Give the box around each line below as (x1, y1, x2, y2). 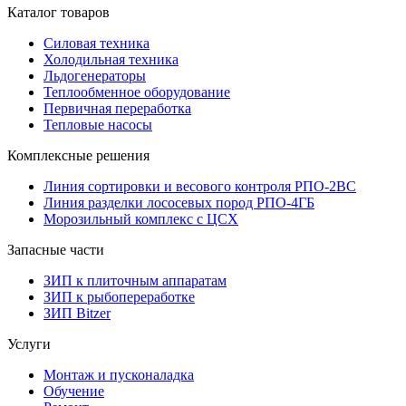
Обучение (43, 382, 104, 399)
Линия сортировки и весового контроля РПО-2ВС (43, 178, 356, 194)
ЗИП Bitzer (43, 304, 111, 321)
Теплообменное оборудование (43, 83, 230, 100)
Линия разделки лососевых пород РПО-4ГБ (43, 194, 314, 210)
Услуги (7, 335, 51, 352)
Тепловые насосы (43, 116, 152, 132)
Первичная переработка (43, 100, 191, 116)
